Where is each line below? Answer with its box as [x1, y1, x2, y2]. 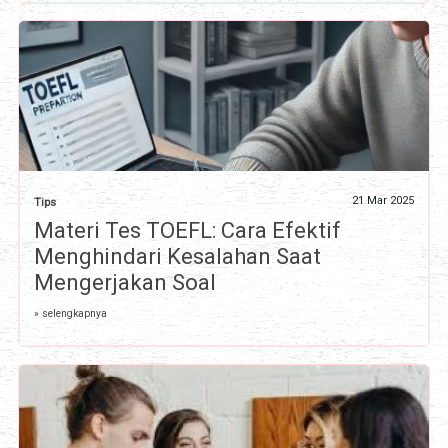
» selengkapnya [33, 308, 107, 320]
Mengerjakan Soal [33, 270, 216, 296]
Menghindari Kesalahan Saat [33, 244, 321, 270]
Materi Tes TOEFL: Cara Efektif [33, 218, 341, 244]
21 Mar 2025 [352, 194, 415, 208]
